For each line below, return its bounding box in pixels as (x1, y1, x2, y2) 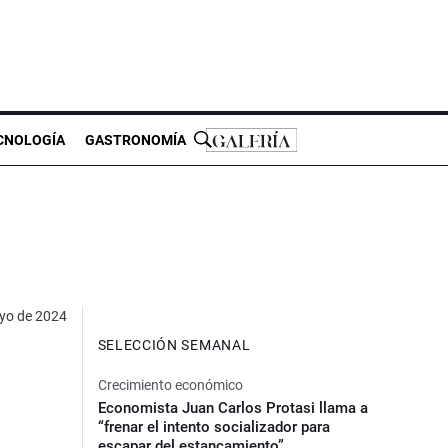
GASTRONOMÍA (85, 131, 186, 148)
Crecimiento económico (97, 376, 243, 393)
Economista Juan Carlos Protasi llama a (97, 398, 368, 417)
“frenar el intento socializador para (97, 417, 330, 436)
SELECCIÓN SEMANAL (97, 336, 251, 353)
